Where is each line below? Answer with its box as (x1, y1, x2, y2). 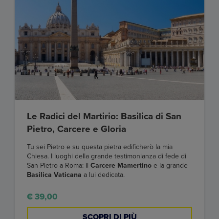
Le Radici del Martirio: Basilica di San (27, 110, 181, 122)
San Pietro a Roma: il (27, 161, 90, 170)
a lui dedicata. (84, 170, 125, 179)
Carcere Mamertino (90, 161, 152, 170)
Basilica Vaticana (27, 170, 84, 179)
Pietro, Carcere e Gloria (27, 123, 126, 134)
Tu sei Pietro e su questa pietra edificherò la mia (27, 142, 173, 151)
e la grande (152, 161, 188, 170)
